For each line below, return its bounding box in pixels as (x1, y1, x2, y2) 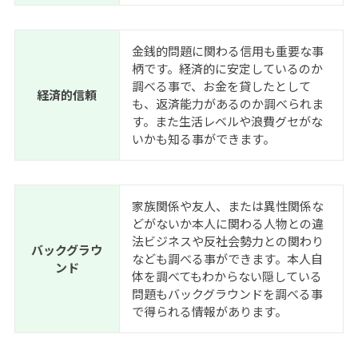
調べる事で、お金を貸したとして (131, 78, 311, 95)
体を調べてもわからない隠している (131, 268, 322, 285)
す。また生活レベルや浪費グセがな (131, 113, 323, 130)
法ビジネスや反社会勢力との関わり (131, 233, 324, 250)
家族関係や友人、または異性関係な (131, 197, 324, 215)
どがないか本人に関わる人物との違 (131, 215, 324, 233)
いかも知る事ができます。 (131, 130, 275, 148)
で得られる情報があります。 (131, 303, 287, 320)
